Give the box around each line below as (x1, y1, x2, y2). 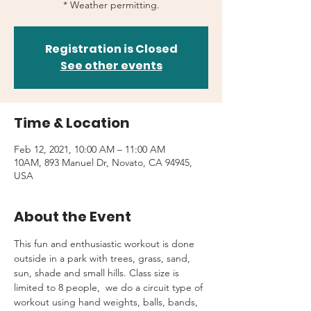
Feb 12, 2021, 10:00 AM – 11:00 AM (14, 143, 165, 155)
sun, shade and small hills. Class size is (14, 267, 182, 279)
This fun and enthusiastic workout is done (14, 237, 197, 250)
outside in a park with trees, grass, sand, (14, 252, 193, 264)
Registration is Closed (44, 41, 178, 57)
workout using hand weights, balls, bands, (14, 296, 201, 308)
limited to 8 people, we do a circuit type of (14, 281, 205, 294)
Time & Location (14, 113, 130, 133)
